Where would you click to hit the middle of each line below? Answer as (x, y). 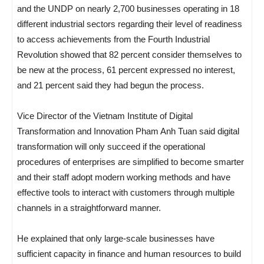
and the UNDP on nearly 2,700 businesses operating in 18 (128, 8)
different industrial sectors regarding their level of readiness (130, 24)
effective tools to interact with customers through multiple (126, 192)
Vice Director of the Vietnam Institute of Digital (105, 115)
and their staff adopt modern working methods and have (124, 177)
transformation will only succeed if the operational (111, 146)
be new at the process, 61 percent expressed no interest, (126, 70)
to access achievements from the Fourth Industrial (113, 39)
